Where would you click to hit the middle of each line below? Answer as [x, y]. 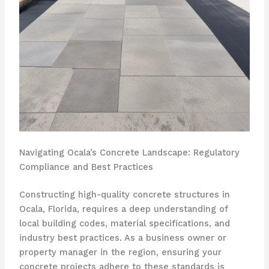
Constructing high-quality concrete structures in [124, 195]
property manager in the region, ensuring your [120, 252]
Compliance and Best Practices [86, 167]
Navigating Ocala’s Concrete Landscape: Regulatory [129, 153]
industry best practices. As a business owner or [122, 238]
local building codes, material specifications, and [124, 224]
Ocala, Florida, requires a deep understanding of [123, 209]
